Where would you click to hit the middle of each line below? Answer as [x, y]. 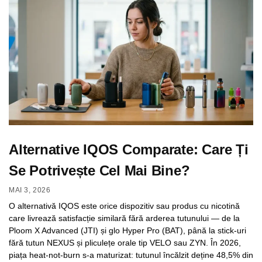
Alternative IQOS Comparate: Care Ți [129, 150]
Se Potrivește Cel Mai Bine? [99, 171]
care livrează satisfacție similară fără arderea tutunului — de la [124, 218]
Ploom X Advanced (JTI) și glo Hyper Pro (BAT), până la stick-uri [127, 230]
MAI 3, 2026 [30, 190]
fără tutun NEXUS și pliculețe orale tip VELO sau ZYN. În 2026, [125, 242]
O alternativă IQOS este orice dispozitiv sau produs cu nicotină [124, 206]
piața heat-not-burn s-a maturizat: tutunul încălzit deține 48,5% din [131, 255]
